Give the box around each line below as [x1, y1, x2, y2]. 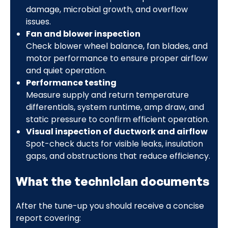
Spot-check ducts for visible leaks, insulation [25, 137, 203, 150]
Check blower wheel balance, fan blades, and [25, 40, 208, 52]
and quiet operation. [25, 64, 106, 76]
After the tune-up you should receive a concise [15, 199, 204, 212]
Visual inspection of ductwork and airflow [25, 125, 208, 137]
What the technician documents [15, 173, 210, 189]
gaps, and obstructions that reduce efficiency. [25, 150, 210, 162]
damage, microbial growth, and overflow [25, 3, 188, 15]
